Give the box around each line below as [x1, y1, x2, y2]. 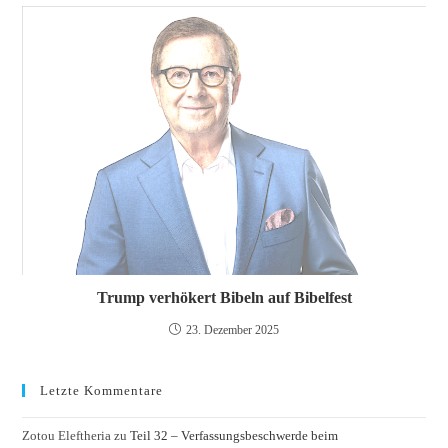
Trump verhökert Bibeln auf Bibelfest [96, 288, 352, 306]
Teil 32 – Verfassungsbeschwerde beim [130, 427, 339, 443]
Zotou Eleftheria [22, 427, 112, 443]
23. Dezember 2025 [186, 322, 279, 337]
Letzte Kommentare [40, 382, 164, 398]
